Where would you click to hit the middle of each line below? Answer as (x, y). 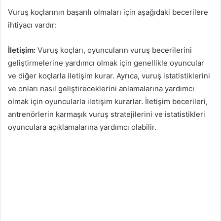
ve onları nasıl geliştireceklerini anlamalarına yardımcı (101, 88)
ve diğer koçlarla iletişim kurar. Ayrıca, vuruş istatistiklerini (109, 75)
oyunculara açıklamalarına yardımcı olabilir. (82, 127)
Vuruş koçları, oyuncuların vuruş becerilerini (114, 50)
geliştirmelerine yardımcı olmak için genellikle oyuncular (106, 63)
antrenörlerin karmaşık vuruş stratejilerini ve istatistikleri (107, 114)
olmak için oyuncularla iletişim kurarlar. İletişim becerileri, (108, 101)
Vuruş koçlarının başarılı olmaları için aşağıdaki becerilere (108, 12)
